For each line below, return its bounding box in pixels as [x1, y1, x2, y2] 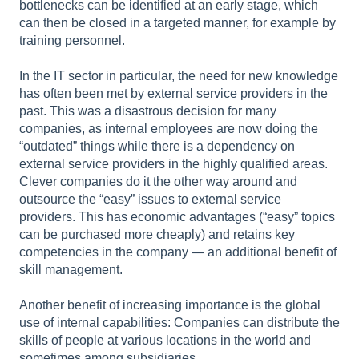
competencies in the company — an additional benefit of [19, 244, 337, 259]
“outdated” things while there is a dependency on [19, 139, 295, 153]
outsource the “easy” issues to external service [19, 192, 281, 206]
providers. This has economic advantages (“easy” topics [19, 209, 335, 224]
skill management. [19, 262, 123, 276]
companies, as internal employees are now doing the [19, 121, 318, 135]
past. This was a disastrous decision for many [19, 103, 276, 118]
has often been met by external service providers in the [19, 86, 328, 100]
